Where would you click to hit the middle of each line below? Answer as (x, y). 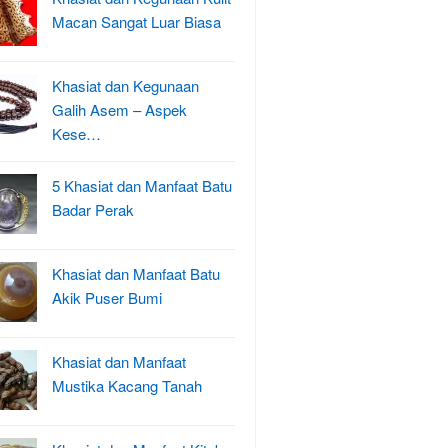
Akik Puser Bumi (107, 297)
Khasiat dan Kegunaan (125, 85)
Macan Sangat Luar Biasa (136, 21)
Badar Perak (93, 209)
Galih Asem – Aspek (119, 109)
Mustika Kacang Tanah (127, 385)
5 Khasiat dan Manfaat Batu (142, 185)
